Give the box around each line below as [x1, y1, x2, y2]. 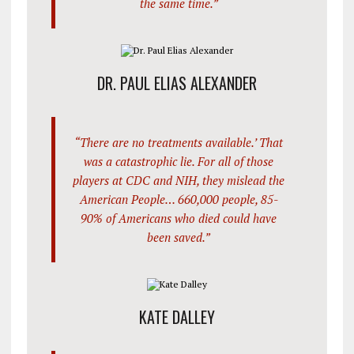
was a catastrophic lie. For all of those [84, 153, 274, 170]
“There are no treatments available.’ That [74, 134, 284, 151]
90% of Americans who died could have [81, 210, 277, 227]
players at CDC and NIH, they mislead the [73, 172, 285, 189]
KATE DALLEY [138, 305, 215, 330]
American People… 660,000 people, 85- [79, 191, 278, 208]
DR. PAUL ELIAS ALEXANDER [96, 71, 257, 96]
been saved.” [147, 229, 211, 246]
